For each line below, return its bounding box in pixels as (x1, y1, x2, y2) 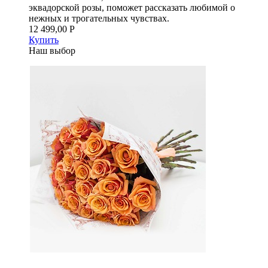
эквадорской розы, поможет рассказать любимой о (29, 2, 235, 13)
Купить (29, 34, 59, 45)
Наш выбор (29, 45, 75, 56)
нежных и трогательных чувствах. (29, 13, 169, 23)
